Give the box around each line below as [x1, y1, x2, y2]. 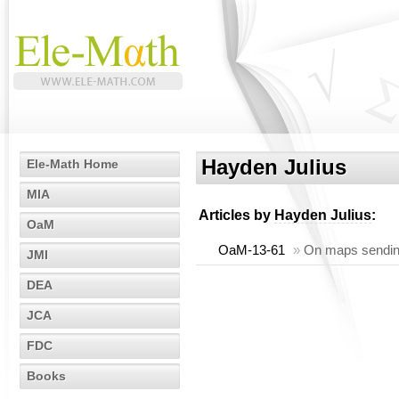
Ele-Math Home [27, 157, 118, 171]
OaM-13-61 [218, 242, 285, 257]
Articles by [199, 208, 274, 223]
